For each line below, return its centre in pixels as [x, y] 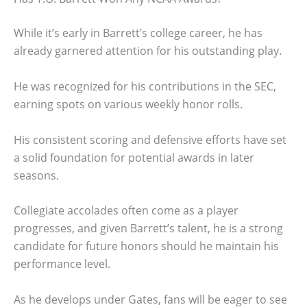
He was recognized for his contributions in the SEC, [145, 86]
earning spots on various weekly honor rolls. [128, 104]
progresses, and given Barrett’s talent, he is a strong [148, 229]
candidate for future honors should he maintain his [146, 246]
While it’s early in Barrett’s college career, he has [138, 33]
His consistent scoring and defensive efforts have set [150, 139]
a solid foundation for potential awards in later [134, 157]
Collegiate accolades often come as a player [126, 211]
